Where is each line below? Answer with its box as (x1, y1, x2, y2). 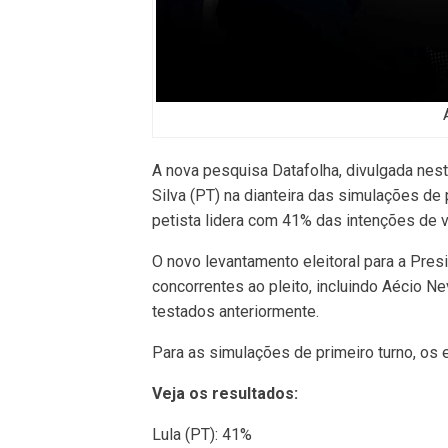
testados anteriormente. (152, 301, 319, 321)
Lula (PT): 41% (152, 424, 252, 444)
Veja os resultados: (152, 383, 298, 403)
